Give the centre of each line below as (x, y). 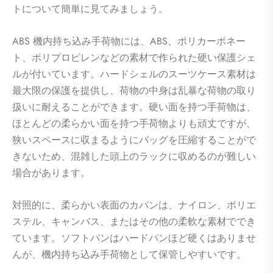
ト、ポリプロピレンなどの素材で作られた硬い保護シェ (134, 58)
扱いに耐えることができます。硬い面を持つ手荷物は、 (134, 107)
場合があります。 (51, 173)
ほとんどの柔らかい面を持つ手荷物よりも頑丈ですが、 (134, 124)
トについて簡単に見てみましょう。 (90, 9)
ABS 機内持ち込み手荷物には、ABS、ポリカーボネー (129, 41)
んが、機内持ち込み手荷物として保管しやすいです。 (129, 255)
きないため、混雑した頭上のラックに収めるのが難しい (134, 157)
